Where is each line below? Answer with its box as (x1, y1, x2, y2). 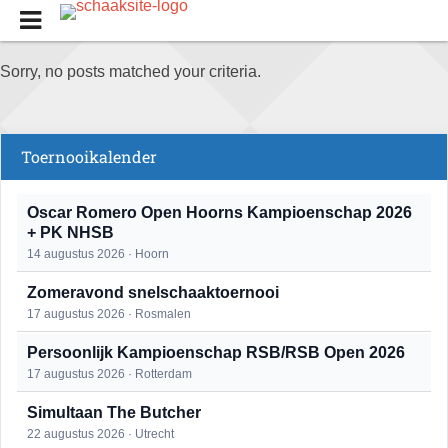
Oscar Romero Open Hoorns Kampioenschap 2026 (27, 204, 412, 221)
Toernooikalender (21, 146, 157, 167)
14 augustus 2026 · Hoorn (27, 247, 169, 261)
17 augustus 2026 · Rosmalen (27, 307, 191, 321)
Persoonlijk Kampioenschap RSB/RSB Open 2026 (27, 344, 405, 361)
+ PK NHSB (27, 224, 114, 241)
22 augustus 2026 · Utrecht (27, 427, 174, 441)
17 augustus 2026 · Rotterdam (27, 367, 192, 381)
